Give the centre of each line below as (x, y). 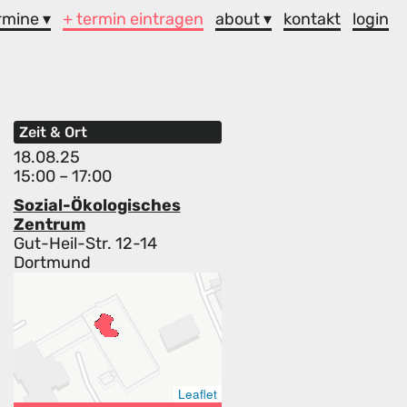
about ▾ (244, 19)
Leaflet (198, 394)
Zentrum (49, 225)
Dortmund (52, 263)
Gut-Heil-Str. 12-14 (85, 244)
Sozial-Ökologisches (97, 206)
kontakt (313, 19)
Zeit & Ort (53, 133)
